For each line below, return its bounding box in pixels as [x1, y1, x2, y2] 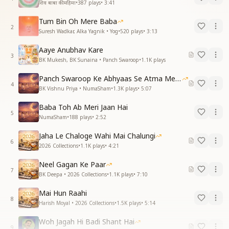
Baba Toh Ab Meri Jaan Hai [39, 102, 128, 112]
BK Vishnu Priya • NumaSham [39, 85, 111, 93]
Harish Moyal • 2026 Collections [39, 199, 114, 207]
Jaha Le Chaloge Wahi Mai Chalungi [39, 131, 155, 141]
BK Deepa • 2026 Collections [39, 171, 107, 178]
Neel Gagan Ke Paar [39, 159, 106, 170]
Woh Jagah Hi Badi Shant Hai [39, 217, 134, 227]
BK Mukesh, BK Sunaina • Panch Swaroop [39, 56, 139, 64]
